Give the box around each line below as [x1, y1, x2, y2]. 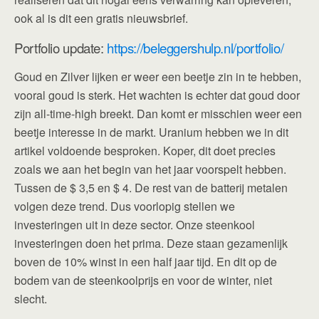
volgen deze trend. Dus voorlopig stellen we [14, 198, 235, 215]
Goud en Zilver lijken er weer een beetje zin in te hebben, [14, 68, 301, 85]
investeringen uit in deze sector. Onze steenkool [14, 216, 255, 234]
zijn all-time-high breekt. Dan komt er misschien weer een [14, 105, 302, 122]
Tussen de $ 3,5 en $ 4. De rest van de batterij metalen [14, 179, 288, 197]
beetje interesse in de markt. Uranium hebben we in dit [14, 124, 288, 141]
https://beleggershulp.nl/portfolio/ [107, 38, 284, 58]
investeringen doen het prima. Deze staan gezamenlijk [14, 235, 288, 252]
